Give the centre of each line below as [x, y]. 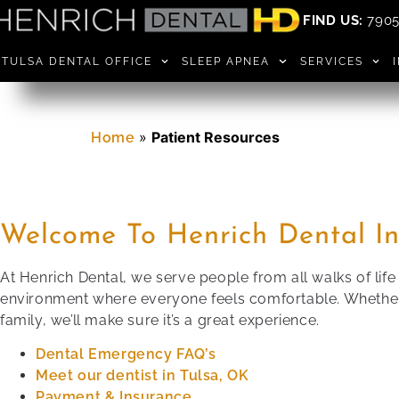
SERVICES [331, 61]
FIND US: [333, 20]
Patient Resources [216, 137]
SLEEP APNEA [226, 61]
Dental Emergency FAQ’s [126, 354]
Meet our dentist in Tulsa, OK [142, 376]
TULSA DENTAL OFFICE [77, 61]
